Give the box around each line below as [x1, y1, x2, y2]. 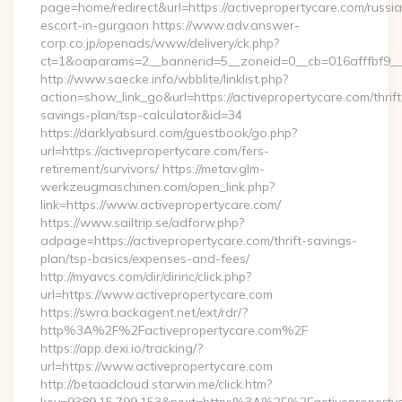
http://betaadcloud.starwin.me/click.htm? [40, 376, 272, 392]
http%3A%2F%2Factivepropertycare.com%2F [40, 322, 308, 338]
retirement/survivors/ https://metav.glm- [40, 161, 265, 177]
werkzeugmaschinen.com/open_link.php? [40, 179, 275, 195]
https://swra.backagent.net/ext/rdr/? [40, 304, 248, 320]
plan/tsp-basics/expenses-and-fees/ [40, 250, 249, 267]
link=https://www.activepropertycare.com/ [40, 197, 281, 213]
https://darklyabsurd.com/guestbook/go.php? [40, 125, 297, 141]
